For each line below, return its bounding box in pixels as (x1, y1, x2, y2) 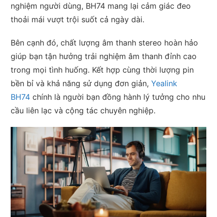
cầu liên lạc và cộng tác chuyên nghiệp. (11, 105, 156, 115)
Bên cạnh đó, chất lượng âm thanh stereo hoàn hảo (11, 37, 199, 47)
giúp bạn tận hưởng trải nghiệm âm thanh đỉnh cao (11, 51, 197, 61)
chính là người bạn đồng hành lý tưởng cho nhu (30, 92, 206, 102)
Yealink (151, 78, 178, 88)
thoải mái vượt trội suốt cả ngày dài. (11, 14, 145, 24)
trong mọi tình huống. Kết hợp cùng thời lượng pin (11, 64, 194, 75)
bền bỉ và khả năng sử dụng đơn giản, (11, 78, 152, 88)
